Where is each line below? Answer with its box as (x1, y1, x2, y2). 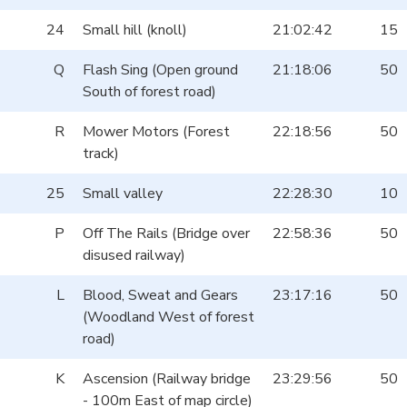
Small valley (83, 184, 163, 204)
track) (83, 144, 119, 164)
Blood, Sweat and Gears (83, 285, 238, 306)
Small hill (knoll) (83, 20, 187, 41)
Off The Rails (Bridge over (83, 223, 250, 244)
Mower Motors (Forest (83, 122, 230, 143)
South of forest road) (83, 82, 216, 103)
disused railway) (83, 245, 185, 266)
